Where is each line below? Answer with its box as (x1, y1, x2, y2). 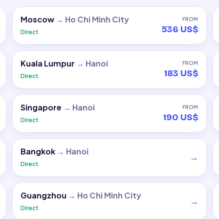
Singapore (21, 102, 62, 112)
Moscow (21, 14, 55, 24)
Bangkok (21, 146, 56, 156)
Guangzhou (21, 190, 67, 200)
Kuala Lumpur (21, 58, 75, 68)
